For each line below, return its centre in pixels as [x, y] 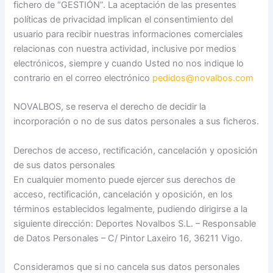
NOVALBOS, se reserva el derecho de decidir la [110, 107]
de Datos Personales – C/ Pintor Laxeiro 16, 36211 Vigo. [128, 238]
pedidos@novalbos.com [203, 78]
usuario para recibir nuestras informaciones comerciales [129, 34]
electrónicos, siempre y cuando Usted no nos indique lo [129, 63]
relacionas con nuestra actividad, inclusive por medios [125, 48]
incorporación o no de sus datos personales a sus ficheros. [136, 122]
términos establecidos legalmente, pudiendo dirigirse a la [131, 209]
